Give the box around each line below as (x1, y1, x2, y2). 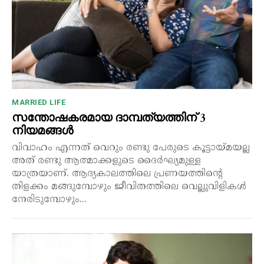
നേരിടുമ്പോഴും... (12, 193, 87, 206)
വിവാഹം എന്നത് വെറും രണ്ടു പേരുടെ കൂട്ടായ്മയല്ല (12, 141, 250, 154)
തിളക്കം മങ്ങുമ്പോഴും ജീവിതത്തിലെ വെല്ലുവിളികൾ (12, 180, 246, 193)
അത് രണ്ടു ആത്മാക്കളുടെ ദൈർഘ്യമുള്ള (12, 154, 201, 167)
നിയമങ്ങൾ (12, 122, 73, 138)
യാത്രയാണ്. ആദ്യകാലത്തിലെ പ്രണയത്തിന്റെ (12, 167, 222, 180)
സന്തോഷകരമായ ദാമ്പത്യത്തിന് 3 (12, 109, 206, 125)
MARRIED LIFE (12, 97, 65, 107)
